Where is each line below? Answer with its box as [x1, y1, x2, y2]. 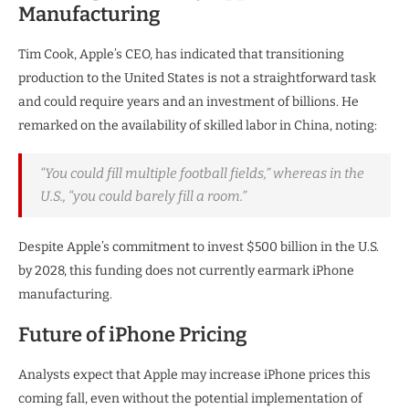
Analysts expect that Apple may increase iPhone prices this [18, 367, 371, 383]
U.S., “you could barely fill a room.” [40, 188, 246, 205]
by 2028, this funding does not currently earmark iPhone [18, 263, 354, 279]
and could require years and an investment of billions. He [18, 94, 359, 110]
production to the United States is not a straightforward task [18, 70, 376, 87]
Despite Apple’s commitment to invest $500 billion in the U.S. [18, 239, 379, 256]
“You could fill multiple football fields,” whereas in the [40, 165, 364, 183]
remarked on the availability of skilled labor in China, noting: [18, 118, 377, 134]
